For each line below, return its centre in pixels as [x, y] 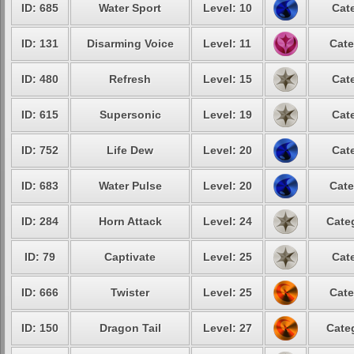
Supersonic [130, 115]
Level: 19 [227, 115]
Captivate [130, 257]
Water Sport [130, 8]
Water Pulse [130, 186]
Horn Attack [130, 221]
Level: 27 [227, 328]
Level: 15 [227, 79]
